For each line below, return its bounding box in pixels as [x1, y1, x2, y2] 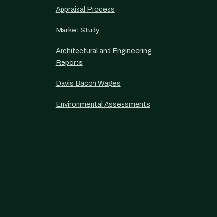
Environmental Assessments [55, 100, 150, 108]
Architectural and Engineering [55, 47, 152, 55]
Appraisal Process [55, 5, 115, 13]
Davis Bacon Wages [55, 79, 121, 87]
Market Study [55, 26, 99, 34]
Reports [55, 59, 83, 66]
